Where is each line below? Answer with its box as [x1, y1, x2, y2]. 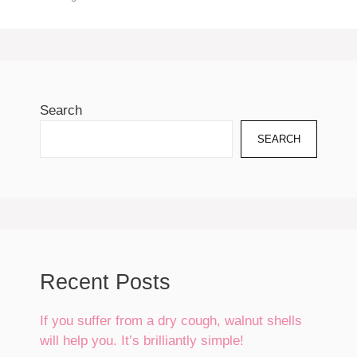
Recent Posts [40, 269, 171, 294]
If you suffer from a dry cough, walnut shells [40, 312, 302, 328]
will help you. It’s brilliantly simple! [40, 332, 244, 348]
